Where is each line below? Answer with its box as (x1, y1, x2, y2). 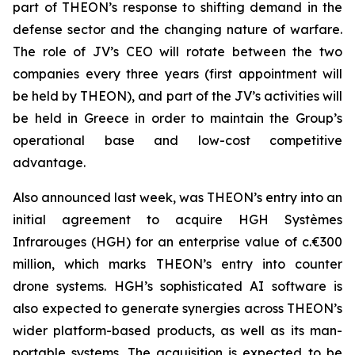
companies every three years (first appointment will (13, 66, 342, 82)
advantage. (13, 155, 86, 170)
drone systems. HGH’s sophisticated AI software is (13, 278, 342, 294)
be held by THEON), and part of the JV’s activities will (13, 88, 342, 104)
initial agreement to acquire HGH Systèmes (13, 212, 342, 227)
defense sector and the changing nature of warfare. (13, 21, 342, 37)
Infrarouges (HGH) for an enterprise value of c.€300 (13, 234, 342, 250)
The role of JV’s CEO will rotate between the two (13, 44, 342, 59)
